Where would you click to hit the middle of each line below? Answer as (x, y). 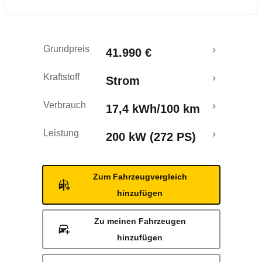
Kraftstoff (61, 77)
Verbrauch (65, 105)
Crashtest (43, 70)
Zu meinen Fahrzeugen (140, 221)
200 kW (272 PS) (151, 137)
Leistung (61, 133)
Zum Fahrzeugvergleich (140, 177)
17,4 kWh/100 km (153, 109)
